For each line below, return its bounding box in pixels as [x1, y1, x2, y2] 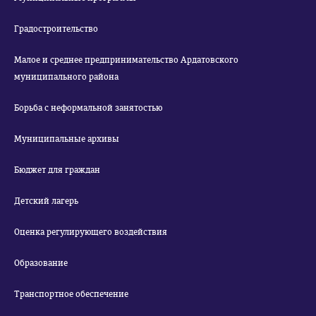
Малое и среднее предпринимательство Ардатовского [14, 55, 238, 65]
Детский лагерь [14, 196, 78, 206]
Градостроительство [14, 24, 98, 34]
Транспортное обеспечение [14, 289, 128, 299]
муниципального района [14, 72, 119, 82]
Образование [14, 258, 68, 268]
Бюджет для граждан [14, 165, 100, 175]
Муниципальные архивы [14, 134, 119, 144]
